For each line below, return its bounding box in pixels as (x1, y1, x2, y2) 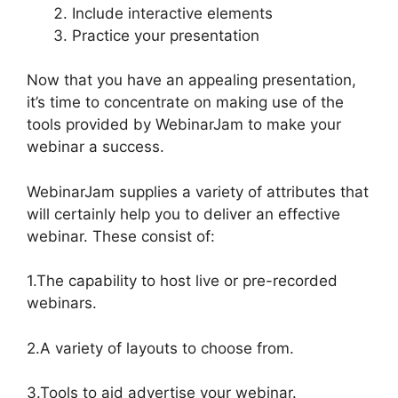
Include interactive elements (72, 4, 273, 22)
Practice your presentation (72, 26, 259, 44)
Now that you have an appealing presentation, (27, 71, 356, 90)
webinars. (27, 294, 97, 313)
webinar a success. (27, 138, 164, 156)
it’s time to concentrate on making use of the (27, 93, 344, 112)
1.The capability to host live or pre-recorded (27, 272, 338, 291)
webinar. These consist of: (27, 227, 215, 245)
